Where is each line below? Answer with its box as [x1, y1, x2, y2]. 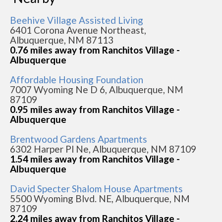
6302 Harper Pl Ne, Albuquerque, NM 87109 [10, 143, 196, 155]
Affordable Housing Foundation [10, 74, 143, 86]
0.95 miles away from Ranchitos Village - [10, 104, 180, 115]
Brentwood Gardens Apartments [10, 133, 147, 145]
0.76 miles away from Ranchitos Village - [10, 44, 180, 56]
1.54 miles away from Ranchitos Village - [10, 153, 180, 165]
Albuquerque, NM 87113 [10, 34, 113, 46]
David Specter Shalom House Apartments [10, 183, 183, 195]
